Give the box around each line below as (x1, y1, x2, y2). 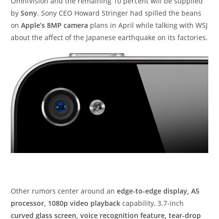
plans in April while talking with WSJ (88, 21, 208, 30)
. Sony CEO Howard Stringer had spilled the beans (37, 8, 202, 18)
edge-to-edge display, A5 (117, 186, 200, 196)
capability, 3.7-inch (120, 198, 184, 208)
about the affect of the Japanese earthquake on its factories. (11, 33, 208, 43)
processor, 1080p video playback (11, 198, 121, 208)
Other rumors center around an (11, 186, 117, 196)
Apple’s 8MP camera (19, 21, 88, 30)
